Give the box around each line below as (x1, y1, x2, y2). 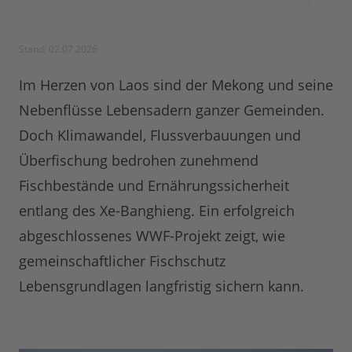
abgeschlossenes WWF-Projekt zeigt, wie (19, 226, 285, 246)
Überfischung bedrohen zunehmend (19, 151, 258, 170)
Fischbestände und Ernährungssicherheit (19, 176, 289, 196)
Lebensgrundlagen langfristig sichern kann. (19, 277, 304, 296)
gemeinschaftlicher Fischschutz (19, 251, 225, 271)
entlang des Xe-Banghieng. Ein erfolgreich (19, 201, 295, 221)
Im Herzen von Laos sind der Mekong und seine (19, 75, 333, 95)
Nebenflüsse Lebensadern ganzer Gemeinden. (19, 101, 324, 120)
